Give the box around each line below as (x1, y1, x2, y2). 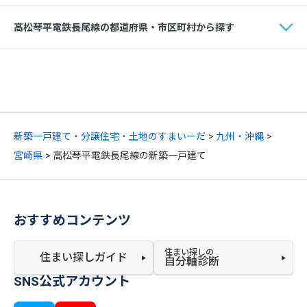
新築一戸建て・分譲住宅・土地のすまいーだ (14, 131, 206, 142)
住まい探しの (164, 247, 214, 257)
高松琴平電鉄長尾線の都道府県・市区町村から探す (14, 21, 234, 33)
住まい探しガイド (40, 251, 127, 264)
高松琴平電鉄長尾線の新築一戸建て (53, 150, 206, 161)
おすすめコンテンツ (14, 212, 131, 228)
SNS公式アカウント (14, 273, 130, 289)
